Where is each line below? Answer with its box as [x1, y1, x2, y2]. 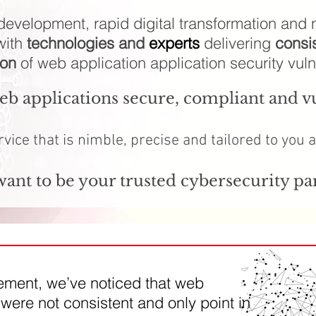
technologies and [26, 33, 149, 53]
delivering [199, 33, 275, 53]
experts [148, 33, 200, 53]
